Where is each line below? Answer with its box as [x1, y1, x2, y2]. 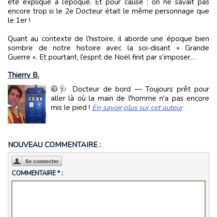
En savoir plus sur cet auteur [92, 103, 183, 112]
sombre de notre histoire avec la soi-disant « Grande [8, 43, 209, 53]
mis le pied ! [51, 103, 92, 112]
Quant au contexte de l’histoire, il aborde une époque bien [8, 34, 209, 44]
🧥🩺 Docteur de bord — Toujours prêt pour [51, 84, 209, 94]
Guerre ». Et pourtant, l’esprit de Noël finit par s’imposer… [8, 52, 196, 62]
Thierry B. [8, 70, 39, 80]
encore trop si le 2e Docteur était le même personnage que [8, 6, 209, 16]
